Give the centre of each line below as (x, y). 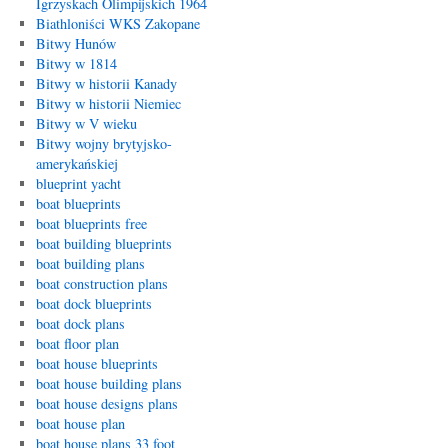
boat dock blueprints (93, 303)
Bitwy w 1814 (76, 63)
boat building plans (90, 263)
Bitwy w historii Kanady (106, 83)
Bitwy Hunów (75, 43)
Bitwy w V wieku (86, 123)
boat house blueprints (96, 363)
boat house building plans (108, 383)
